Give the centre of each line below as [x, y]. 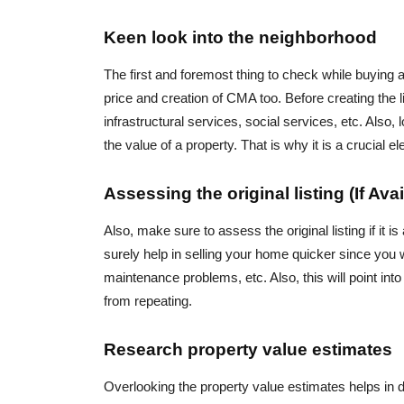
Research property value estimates [248, 350]
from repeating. [148, 301]
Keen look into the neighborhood [240, 38]
